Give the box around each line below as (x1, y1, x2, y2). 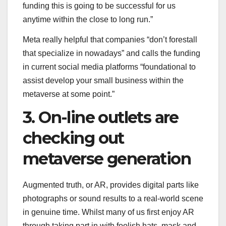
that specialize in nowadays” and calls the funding (23, 48, 200, 58)
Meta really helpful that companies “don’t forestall (23, 35, 197, 44)
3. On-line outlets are (23, 107, 179, 128)
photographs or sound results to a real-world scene (23, 194, 203, 203)
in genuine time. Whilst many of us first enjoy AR (23, 208, 194, 217)
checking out (23, 128, 124, 148)
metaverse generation (23, 149, 191, 169)
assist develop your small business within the (23, 76, 184, 85)
